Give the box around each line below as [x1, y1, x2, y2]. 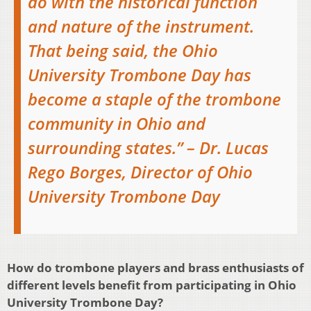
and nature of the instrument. [28, 15, 254, 38]
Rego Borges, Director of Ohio [28, 161, 253, 184]
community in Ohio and [28, 112, 205, 135]
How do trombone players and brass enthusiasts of [7, 259, 304, 276]
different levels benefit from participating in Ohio [7, 276, 296, 293]
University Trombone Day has [28, 64, 251, 87]
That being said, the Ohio [28, 40, 218, 62]
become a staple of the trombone [28, 88, 281, 111]
